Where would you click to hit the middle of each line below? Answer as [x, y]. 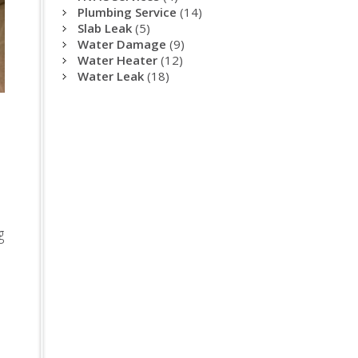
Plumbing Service [127, 12]
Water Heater [117, 60]
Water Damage [122, 44]
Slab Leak [105, 28]
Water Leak [111, 76]
